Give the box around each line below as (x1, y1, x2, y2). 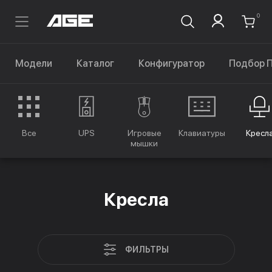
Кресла (103, 188, 169, 210)
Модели (15, 58, 52, 69)
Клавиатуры (178, 128, 225, 138)
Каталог (76, 58, 114, 69)
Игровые (127, 128, 161, 138)
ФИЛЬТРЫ (124, 244, 169, 254)
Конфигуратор (138, 58, 205, 69)
